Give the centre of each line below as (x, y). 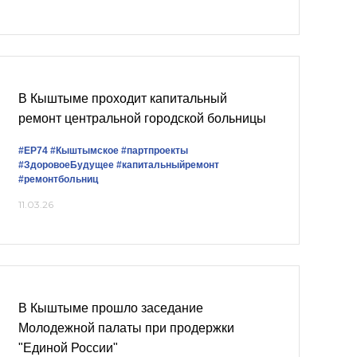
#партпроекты (155, 151)
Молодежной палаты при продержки (126, 328)
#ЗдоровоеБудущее (66, 165)
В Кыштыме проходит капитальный (123, 98)
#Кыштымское (84, 151)
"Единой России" (68, 348)
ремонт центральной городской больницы (142, 118)
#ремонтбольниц (58, 179)
